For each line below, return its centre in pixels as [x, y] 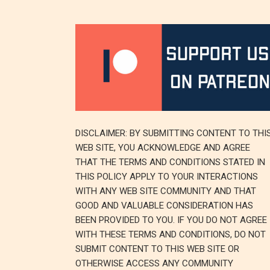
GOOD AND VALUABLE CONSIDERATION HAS [164, 205]
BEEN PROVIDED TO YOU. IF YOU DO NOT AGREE [171, 220]
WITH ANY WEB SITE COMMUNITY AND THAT [165, 191]
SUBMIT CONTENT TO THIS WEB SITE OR [157, 249]
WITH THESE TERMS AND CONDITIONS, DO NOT [170, 234]
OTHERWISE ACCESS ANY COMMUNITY [154, 263]
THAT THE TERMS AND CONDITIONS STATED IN [170, 162]
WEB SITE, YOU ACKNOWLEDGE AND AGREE [162, 147]
